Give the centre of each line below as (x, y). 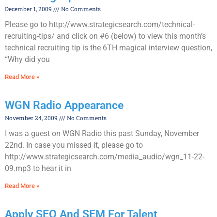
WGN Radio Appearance (64, 106)
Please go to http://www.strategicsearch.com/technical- (100, 25)
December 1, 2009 (29, 9)
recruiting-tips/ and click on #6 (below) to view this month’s (105, 36)
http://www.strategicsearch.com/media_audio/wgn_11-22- (105, 157)
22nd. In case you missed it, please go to (74, 145)
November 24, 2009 (32, 118)
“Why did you (27, 60)
